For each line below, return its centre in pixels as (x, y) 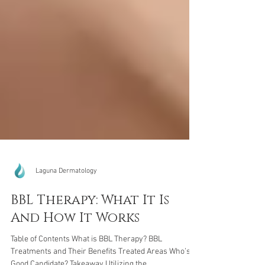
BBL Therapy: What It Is (90, 232)
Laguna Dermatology (66, 203)
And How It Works (75, 250)
